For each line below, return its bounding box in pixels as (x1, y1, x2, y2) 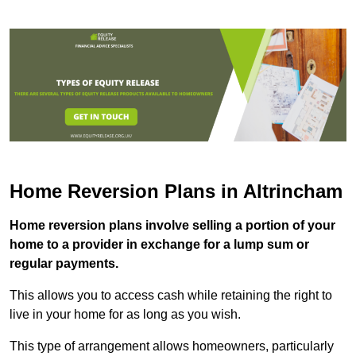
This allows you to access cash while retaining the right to (10, 288, 332, 302)
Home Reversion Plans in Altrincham (10, 180, 342, 202)
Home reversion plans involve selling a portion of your (10, 218, 335, 232)
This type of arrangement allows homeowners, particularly (10, 339, 334, 353)
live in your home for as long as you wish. (10, 307, 241, 321)
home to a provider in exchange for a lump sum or (10, 237, 309, 251)
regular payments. (10, 256, 118, 270)
